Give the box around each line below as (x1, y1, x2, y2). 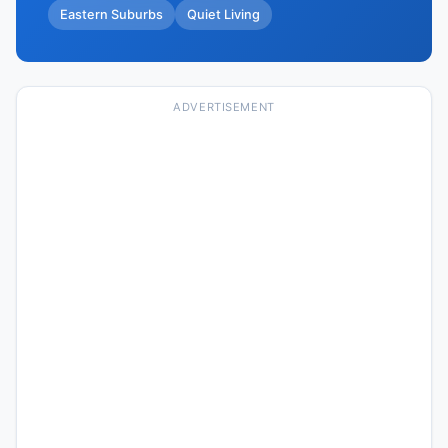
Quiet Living (187, 6, 260, 22)
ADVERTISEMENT (173, 100, 275, 115)
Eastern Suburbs (60, 6, 163, 22)
